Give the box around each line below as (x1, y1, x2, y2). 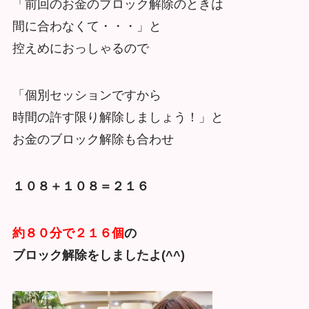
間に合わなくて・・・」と (12, 19, 161, 34)
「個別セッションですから (12, 88, 161, 103)
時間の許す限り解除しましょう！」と (12, 110, 223, 125)
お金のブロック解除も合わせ (12, 132, 174, 147)
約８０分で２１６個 (12, 226, 124, 240)
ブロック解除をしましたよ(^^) (12, 248, 185, 262)
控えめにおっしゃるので (12, 41, 149, 56)
